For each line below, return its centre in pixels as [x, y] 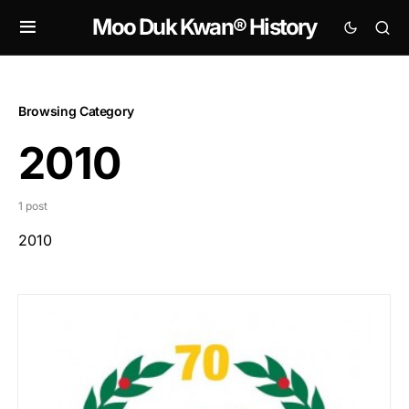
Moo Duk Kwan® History [204, 27]
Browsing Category [77, 111]
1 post [33, 206]
